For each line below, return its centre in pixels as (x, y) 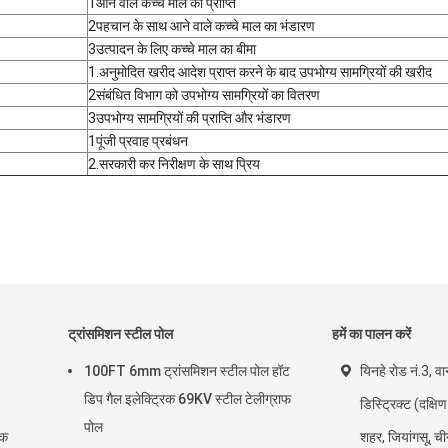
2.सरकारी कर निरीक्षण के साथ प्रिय (174, 164)
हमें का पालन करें (371, 334)
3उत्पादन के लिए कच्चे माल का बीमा (172, 49)
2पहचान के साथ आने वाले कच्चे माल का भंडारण (201, 26)
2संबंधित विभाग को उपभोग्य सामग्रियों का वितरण (204, 95)
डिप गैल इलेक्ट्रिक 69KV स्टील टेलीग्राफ (187, 399)
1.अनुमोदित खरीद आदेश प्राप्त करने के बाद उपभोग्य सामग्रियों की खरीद (260, 72)
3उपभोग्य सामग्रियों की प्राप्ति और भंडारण (189, 118)
